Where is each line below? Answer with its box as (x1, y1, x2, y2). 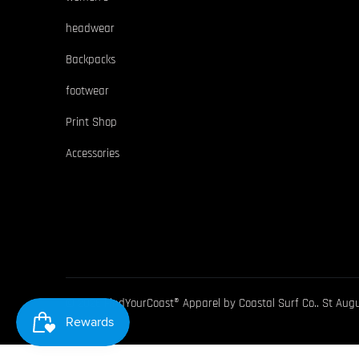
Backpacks (66, 52, 115, 68)
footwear (66, 83, 109, 99)
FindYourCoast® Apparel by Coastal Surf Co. (104, 296, 317, 312)
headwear (66, 21, 115, 37)
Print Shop (66, 115, 117, 131)
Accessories (66, 146, 119, 162)
